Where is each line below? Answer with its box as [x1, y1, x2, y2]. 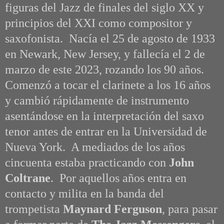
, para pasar [162, 202, 217, 216]
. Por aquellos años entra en [50, 171, 186, 185]
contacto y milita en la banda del [5, 187, 164, 200]
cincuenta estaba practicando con [5, 156, 169, 169]
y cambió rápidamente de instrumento [5, 94, 189, 107]
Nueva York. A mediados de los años [5, 140, 185, 154]
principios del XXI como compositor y [5, 16, 192, 30]
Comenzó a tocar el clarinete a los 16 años [5, 78, 210, 92]
